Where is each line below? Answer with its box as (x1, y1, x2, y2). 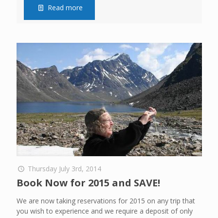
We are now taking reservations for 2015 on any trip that (16, 196, 195, 206)
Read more (48, 3, 83, 13)
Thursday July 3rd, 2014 (28, 164, 102, 174)
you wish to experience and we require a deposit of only (16, 206, 193, 216)
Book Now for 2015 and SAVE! (16, 176, 160, 190)
